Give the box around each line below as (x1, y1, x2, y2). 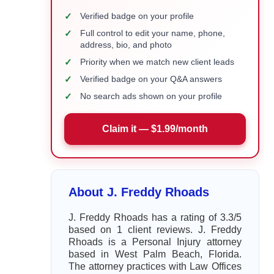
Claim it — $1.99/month (102, 124, 208, 134)
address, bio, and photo (80, 40, 172, 50)
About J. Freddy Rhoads (68, 185, 209, 199)
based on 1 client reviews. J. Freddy (68, 224, 242, 235)
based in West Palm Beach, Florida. (68, 249, 242, 259)
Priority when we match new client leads (80, 57, 234, 67)
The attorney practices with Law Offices (68, 261, 242, 272)
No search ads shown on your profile (80, 91, 222, 101)
